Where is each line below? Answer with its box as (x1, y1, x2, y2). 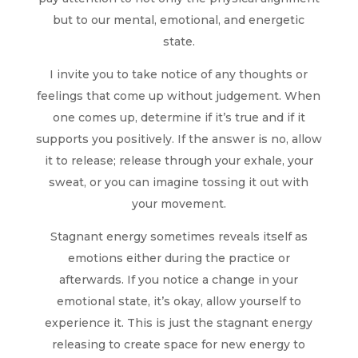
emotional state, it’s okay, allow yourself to (56, 293, 301, 308)
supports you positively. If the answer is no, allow (35, 131, 322, 146)
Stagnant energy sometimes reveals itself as (50, 229, 308, 244)
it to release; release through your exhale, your (44, 153, 313, 168)
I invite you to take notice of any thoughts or (50, 66, 308, 82)
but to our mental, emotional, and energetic (53, 12, 305, 27)
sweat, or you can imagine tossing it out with (49, 174, 309, 189)
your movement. (131, 196, 226, 211)
